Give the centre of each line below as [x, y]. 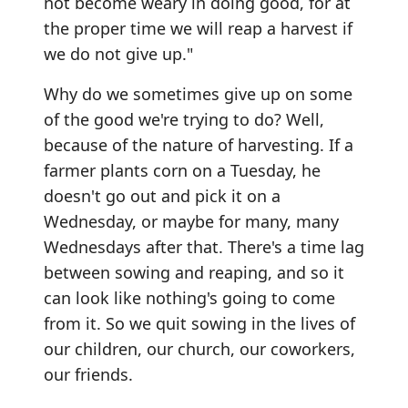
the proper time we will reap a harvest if [198, 28]
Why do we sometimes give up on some [198, 93]
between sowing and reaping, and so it [194, 272]
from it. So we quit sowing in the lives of [199, 323]
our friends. [88, 374]
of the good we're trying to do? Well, [184, 119]
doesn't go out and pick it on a [162, 195]
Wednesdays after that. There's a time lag [204, 246]
